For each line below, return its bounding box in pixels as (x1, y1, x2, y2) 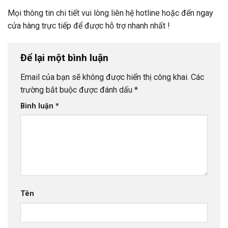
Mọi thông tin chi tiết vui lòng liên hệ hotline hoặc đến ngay (8, 8, 213, 18)
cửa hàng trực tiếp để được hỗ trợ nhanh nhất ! (8, 21, 170, 31)
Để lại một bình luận (20, 52, 111, 64)
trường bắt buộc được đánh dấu (20, 84, 134, 95)
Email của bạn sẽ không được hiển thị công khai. (20, 72, 189, 82)
